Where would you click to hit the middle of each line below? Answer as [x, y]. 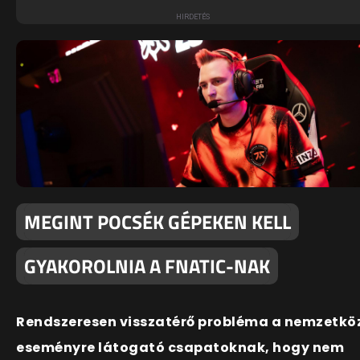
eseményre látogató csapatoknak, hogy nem [180, 348]
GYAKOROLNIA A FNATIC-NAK [147, 266]
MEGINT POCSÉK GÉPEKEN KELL [157, 222]
